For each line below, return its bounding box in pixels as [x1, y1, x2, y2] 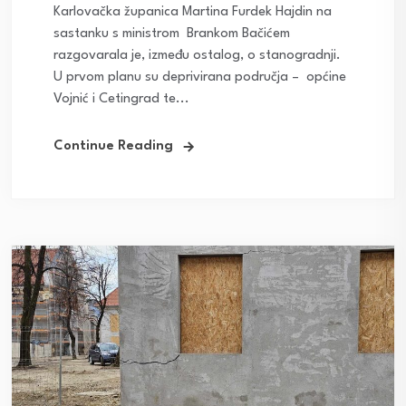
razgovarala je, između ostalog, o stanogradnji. [53, 48, 341, 63]
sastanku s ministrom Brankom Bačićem [53, 26, 290, 41]
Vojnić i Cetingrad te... [53, 92, 189, 106]
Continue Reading [53, 139, 173, 153]
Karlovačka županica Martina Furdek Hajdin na [53, 5, 332, 19]
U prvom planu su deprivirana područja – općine [53, 70, 346, 84]
